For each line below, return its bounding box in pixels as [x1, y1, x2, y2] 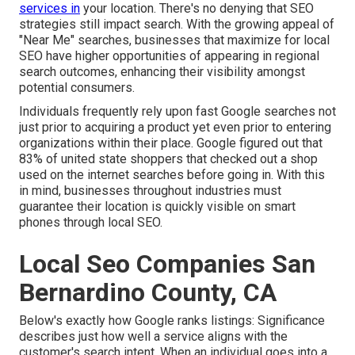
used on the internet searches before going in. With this [19, 167, 325, 183]
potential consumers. [19, 80, 135, 96]
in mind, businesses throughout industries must [19, 183, 281, 199]
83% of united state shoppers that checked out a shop [19, 151, 318, 167]
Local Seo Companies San [19, 249, 315, 280]
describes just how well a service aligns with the [19, 329, 288, 345]
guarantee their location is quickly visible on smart [19, 199, 296, 215]
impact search [103, 17, 181, 32]
